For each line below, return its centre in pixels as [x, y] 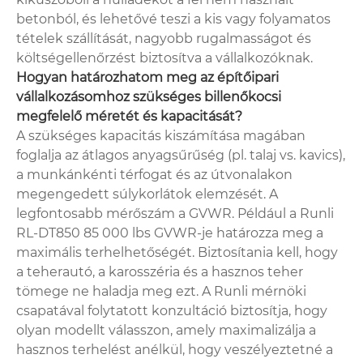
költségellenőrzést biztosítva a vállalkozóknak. [164, 58]
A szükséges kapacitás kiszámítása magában [161, 135]
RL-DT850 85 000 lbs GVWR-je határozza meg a [170, 233]
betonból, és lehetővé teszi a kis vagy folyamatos [173, 19]
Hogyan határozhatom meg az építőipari [147, 77]
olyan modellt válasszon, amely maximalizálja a [166, 330]
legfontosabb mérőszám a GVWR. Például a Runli [175, 213]
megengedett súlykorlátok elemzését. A [147, 194]
